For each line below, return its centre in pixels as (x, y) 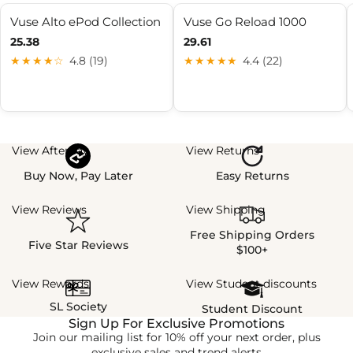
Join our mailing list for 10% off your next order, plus (176, 338)
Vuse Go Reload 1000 (245, 21)
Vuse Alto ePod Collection (85, 21)
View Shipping (226, 210)
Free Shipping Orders (252, 235)
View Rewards (50, 284)
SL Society (78, 306)
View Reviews (49, 210)
